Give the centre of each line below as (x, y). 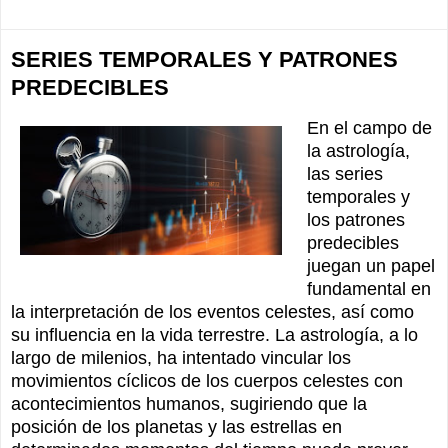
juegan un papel (370, 266)
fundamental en (368, 289)
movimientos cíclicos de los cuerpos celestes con (207, 381)
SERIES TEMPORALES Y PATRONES (204, 60)
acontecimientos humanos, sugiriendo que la (189, 404)
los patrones (355, 220)
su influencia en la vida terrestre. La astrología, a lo (214, 335)
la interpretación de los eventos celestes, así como (212, 312)
